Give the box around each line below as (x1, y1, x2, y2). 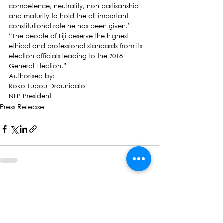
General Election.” (9, 62, 66, 70)
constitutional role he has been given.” (9, 22, 131, 30)
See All (137, 181, 159, 190)
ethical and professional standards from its (9, 42, 144, 50)
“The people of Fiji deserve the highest (9, 32, 131, 40)
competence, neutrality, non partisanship (9, 2, 141, 10)
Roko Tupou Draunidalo (9, 82, 85, 90)
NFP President (9, 92, 51, 100)
